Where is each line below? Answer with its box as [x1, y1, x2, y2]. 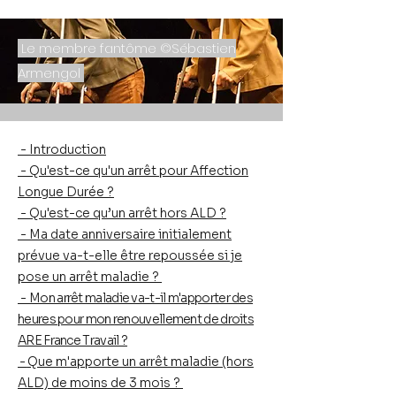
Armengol [18, 64, 84, 82]
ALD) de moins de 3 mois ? [18, 375, 183, 391]
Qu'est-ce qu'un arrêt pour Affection [29, 163, 248, 179]
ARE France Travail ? [18, 332, 128, 348]
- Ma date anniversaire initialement [18, 226, 232, 242]
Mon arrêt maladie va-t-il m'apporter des [29, 290, 254, 306]
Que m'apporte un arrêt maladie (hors [27, 354, 254, 369]
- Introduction [18, 141, 106, 157]
